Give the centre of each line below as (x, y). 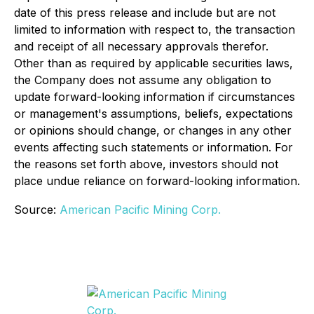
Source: (37, 209)
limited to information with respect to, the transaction (155, 29)
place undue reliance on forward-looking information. (157, 180)
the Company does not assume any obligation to (143, 80)
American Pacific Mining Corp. (140, 209)
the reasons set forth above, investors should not (146, 164)
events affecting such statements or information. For (153, 147)
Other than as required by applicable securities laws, (153, 63)
